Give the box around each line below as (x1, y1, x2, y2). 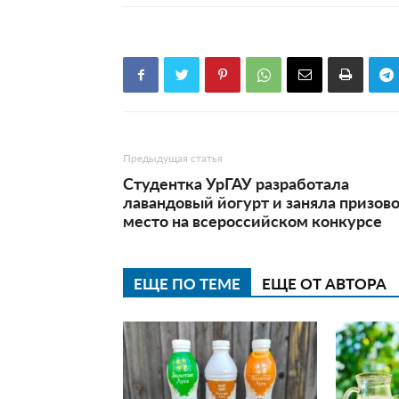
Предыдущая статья (123, 151, 223, 166)
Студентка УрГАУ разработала (123, 172, 349, 194)
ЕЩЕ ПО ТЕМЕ (134, 273, 240, 294)
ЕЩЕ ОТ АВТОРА (262, 273, 387, 294)
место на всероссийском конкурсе (123, 209, 382, 232)
